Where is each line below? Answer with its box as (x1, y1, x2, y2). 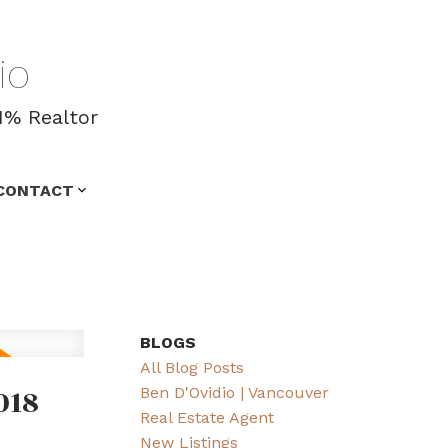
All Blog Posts (140, 358, 245, 378)
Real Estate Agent (140, 408, 275, 428)
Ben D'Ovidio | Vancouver (140, 383, 330, 403)
